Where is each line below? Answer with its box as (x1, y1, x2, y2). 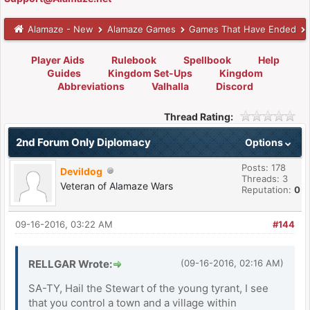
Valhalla (151, 80, 189, 92)
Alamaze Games (107, 23, 176, 35)
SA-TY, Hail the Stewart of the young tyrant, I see (28, 281, 268, 295)
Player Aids (30, 53, 84, 66)
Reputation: (241, 183, 294, 195)
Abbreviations (57, 80, 125, 92)
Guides (47, 66, 81, 79)
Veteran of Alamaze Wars (60, 179, 173, 192)
